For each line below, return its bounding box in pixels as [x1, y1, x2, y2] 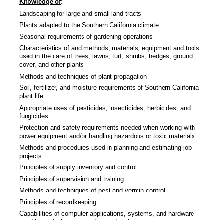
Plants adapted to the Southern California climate [19, 21, 159, 29]
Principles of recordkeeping [19, 198, 96, 206]
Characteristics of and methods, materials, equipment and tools [19, 44, 199, 52]
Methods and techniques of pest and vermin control [19, 187, 165, 194]
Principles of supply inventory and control [19, 164, 137, 171]
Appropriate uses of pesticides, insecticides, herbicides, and [19, 104, 191, 111]
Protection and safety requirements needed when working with [19, 124, 195, 132]
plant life [19, 92, 43, 100]
